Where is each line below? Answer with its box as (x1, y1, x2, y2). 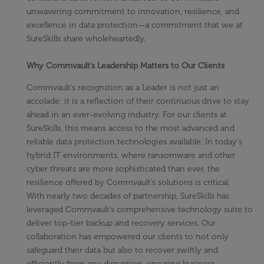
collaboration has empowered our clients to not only (27, 232, 229, 242)
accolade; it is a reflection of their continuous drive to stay (27, 96, 249, 107)
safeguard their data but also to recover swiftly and (27, 245, 218, 256)
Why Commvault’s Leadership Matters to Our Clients (27, 61, 225, 71)
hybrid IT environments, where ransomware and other (27, 150, 235, 161)
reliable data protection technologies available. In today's (27, 137, 242, 147)
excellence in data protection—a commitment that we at (27, 20, 243, 31)
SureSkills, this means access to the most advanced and (27, 123, 235, 134)
